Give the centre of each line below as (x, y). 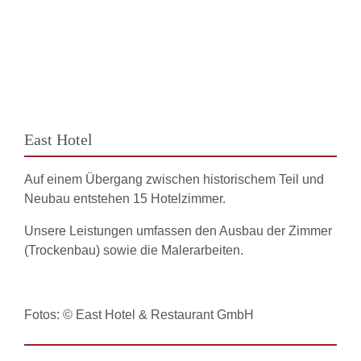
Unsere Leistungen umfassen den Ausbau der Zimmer (178, 231)
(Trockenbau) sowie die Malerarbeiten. (134, 250)
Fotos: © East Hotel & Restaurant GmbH (139, 315)
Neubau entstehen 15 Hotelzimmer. (125, 199)
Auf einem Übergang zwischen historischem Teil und (174, 179)
